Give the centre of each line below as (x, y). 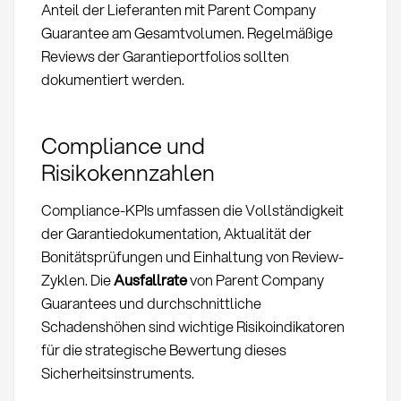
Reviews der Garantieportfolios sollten (165, 56)
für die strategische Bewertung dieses (163, 349)
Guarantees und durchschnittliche (151, 303)
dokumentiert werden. (112, 80)
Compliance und (123, 145)
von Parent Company (255, 279)
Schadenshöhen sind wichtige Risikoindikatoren (192, 326)
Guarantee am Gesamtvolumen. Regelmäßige (187, 33)
